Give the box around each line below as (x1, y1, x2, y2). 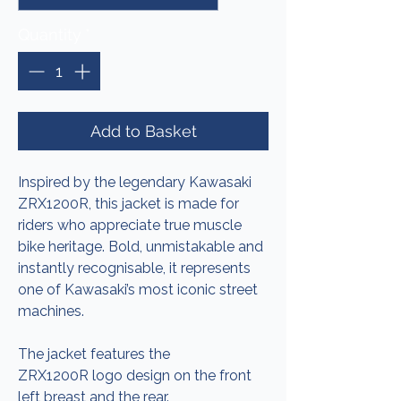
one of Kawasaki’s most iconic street (18, 281, 258, 299)
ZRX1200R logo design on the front (18, 367, 252, 385)
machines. (18, 303, 84, 320)
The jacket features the (18, 346, 170, 363)
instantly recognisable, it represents (18, 260, 251, 277)
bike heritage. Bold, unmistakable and (18, 238, 263, 256)
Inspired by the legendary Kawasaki (18, 174, 252, 192)
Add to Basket (90, 122, 197, 141)
